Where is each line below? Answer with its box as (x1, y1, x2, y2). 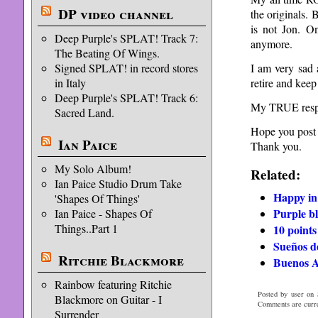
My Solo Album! (54, 161, 131, 176)
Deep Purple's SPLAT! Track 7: (54, 31, 198, 45)
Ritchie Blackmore (57, 251, 184, 270)
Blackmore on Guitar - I (54, 292, 162, 307)
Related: (250, 164, 300, 185)
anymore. (250, 36, 292, 52)
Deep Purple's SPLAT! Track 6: (54, 90, 198, 105)
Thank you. (250, 138, 302, 153)
